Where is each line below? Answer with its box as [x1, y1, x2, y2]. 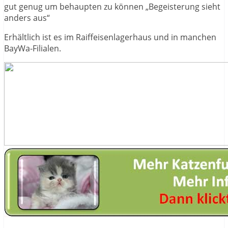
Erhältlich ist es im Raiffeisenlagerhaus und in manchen [4, 32, 216, 43]
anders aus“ [4, 12, 50, 24]
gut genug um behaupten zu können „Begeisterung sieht [4, 1, 220, 13]
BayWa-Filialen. [4, 43, 61, 54]
